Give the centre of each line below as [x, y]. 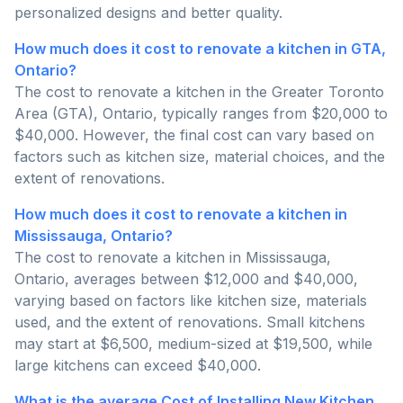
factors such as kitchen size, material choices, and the [200, 157]
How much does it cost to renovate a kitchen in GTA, [200, 49]
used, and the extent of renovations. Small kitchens [190, 322]
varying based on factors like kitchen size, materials [191, 301]
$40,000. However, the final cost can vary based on [194, 135]
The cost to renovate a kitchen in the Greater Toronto [199, 92]
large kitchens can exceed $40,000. [138, 366]
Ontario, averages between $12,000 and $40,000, [186, 279]
